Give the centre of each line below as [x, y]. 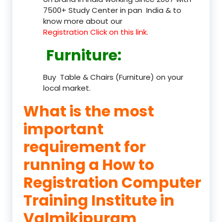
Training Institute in [99, 200]
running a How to [89, 165]
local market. [67, 88]
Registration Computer [112, 183]
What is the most [89, 111]
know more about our [83, 21]
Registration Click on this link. [96, 32]
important [63, 129]
